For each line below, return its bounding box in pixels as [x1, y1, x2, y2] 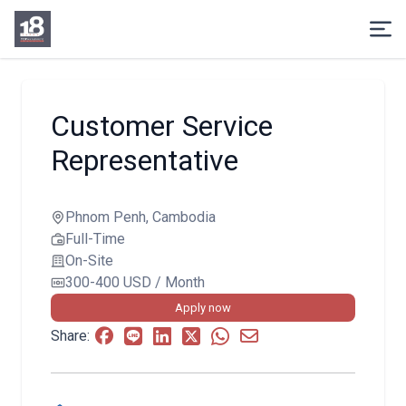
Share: [51, 327, 90, 344]
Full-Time [65, 230, 125, 247]
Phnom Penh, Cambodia [65, 208, 216, 226]
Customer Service [51, 109, 273, 143]
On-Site [65, 252, 113, 269]
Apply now [175, 301, 231, 314]
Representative [51, 143, 238, 178]
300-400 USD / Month [65, 274, 205, 291]
